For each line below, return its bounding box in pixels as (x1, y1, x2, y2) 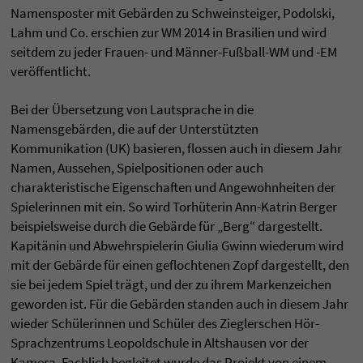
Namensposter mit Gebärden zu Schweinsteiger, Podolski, (11, 4, 335, 23)
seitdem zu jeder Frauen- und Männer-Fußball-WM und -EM (11, 43, 337, 62)
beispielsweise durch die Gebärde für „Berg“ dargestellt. (11, 217, 322, 236)
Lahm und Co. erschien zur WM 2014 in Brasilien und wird (11, 23, 327, 42)
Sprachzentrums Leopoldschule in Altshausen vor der (11, 334, 309, 352)
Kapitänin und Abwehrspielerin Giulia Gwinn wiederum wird (11, 237, 344, 255)
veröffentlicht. (11, 62, 91, 81)
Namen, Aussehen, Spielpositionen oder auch (11, 159, 263, 177)
